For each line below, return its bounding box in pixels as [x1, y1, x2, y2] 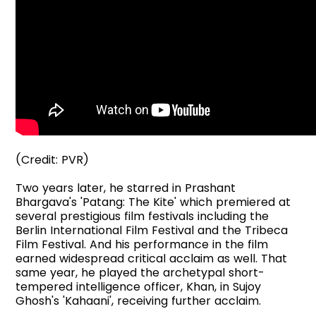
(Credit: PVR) [16, 151, 90, 168]
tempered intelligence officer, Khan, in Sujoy [16, 278, 262, 295]
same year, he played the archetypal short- [16, 264, 265, 281]
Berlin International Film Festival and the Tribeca [16, 221, 288, 238]
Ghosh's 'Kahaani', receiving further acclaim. [16, 292, 262, 309]
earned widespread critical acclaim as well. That [16, 250, 288, 267]
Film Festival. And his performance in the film [16, 236, 269, 253]
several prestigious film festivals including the [16, 207, 269, 224]
